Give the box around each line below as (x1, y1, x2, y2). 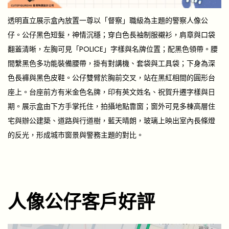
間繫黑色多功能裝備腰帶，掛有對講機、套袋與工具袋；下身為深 (8, 58, 215, 68)
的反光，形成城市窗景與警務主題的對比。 (8, 129, 144, 140)
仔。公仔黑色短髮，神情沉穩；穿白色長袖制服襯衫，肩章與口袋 (8, 29, 215, 40)
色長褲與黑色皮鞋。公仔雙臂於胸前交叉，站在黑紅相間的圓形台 (8, 72, 215, 83)
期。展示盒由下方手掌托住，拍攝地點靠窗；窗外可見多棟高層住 (8, 101, 215, 111)
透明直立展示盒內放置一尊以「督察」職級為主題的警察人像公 (8, 15, 208, 26)
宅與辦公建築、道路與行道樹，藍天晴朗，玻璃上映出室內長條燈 (8, 115, 215, 126)
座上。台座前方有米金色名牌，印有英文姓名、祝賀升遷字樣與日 (8, 86, 215, 97)
